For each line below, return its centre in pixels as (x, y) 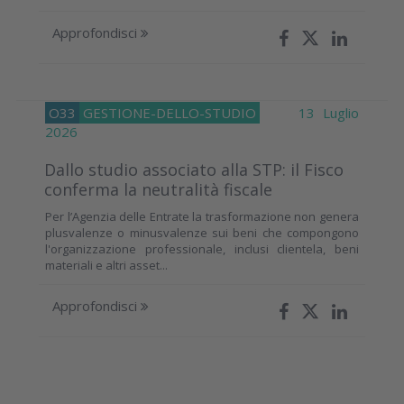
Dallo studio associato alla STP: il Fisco (194, 169)
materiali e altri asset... (106, 265)
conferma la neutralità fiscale (158, 189)
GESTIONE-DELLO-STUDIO (170, 112)
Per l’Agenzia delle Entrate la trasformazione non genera (202, 216)
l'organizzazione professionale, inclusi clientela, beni (202, 248)
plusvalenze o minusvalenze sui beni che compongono (202, 232)
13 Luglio (309, 112)
